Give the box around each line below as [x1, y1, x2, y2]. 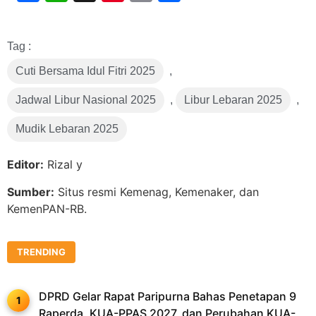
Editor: [7, 157, 44, 172]
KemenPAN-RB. [7, 201, 87, 216]
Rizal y [44, 157, 83, 172]
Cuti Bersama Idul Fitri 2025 [16, 65, 155, 78]
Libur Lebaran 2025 [184, 94, 282, 107]
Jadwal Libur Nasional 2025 [16, 94, 156, 107]
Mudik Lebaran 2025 [16, 123, 119, 135]
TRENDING [17, 246, 66, 258]
